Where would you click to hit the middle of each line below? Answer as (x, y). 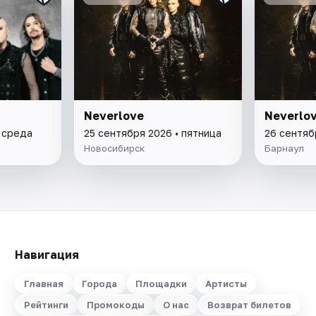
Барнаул (284, 148)
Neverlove (114, 115)
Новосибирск (115, 148)
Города (99, 284)
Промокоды (115, 305)
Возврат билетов (249, 305)
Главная (43, 284)
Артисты (226, 284)
